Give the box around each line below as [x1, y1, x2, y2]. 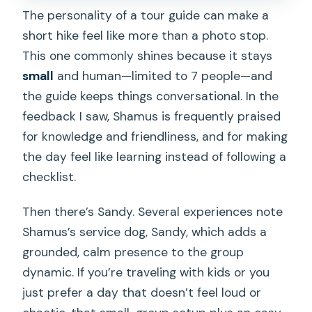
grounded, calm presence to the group [22, 244, 244, 260]
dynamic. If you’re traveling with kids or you [22, 265, 270, 281]
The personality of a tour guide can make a [22, 8, 270, 24]
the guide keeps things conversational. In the [22, 88, 279, 104]
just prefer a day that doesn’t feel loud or [22, 285, 262, 301]
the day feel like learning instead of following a [22, 149, 287, 165]
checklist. [22, 169, 77, 185]
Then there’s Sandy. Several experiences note [22, 204, 283, 220]
